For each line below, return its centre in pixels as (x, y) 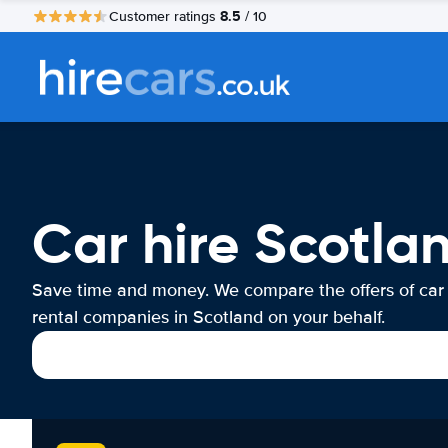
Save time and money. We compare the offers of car (238, 290)
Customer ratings (164, 16)
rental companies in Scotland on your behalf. (208, 317)
